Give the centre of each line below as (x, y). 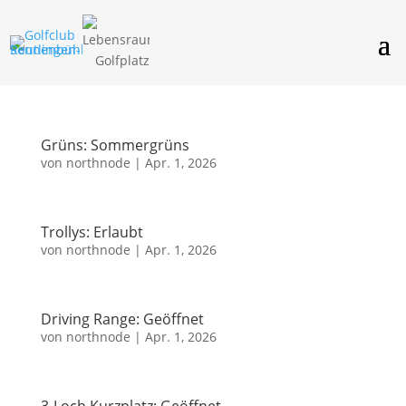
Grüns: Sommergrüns (115, 145)
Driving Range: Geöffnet (122, 319)
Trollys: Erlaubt (92, 232)
